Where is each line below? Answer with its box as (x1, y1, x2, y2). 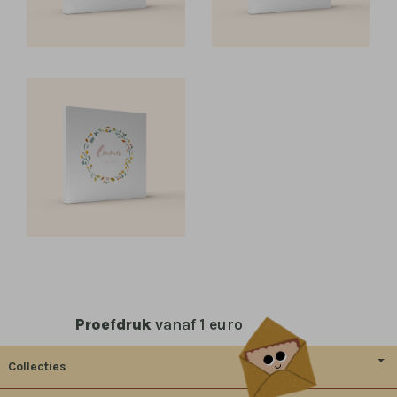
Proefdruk (74, 315, 152, 333)
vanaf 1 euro (151, 315, 243, 333)
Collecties (8, 359, 66, 375)
